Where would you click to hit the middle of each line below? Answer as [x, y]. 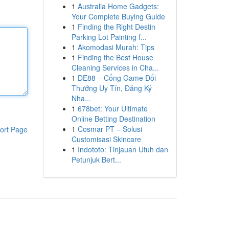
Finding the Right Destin [116, 27]
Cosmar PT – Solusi [110, 129]
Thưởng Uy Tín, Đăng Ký [111, 88]
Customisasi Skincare [106, 139]
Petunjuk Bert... [96, 159]
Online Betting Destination [113, 119]
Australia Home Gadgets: [118, 6]
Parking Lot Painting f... [109, 37]
